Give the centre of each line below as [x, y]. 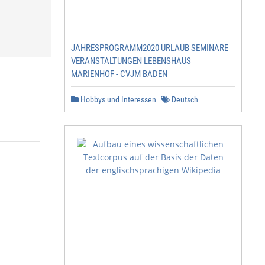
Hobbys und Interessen [117, 99]
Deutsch [184, 99]
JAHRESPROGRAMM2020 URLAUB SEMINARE [150, 48]
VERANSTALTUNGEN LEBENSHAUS [131, 61]
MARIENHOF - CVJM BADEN [119, 74]
